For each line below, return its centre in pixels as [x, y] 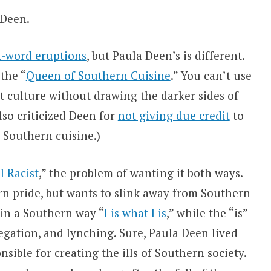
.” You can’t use [211, 76]
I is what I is [135, 212]
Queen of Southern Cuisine [98, 76]
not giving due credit [174, 116]
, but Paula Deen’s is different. [165, 56]
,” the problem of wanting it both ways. [140, 172]
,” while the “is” [207, 212]
